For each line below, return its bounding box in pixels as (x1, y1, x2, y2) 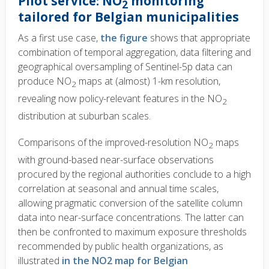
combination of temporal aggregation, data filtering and (18, 45, 251, 59)
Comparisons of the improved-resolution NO (18, 136, 208, 150)
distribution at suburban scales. (18, 109, 151, 123)
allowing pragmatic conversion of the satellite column (18, 196, 243, 210)
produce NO (18, 74, 71, 88)
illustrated (18, 254, 62, 268)
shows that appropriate (150, 31, 250, 44)
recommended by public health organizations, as (18, 240, 223, 253)
